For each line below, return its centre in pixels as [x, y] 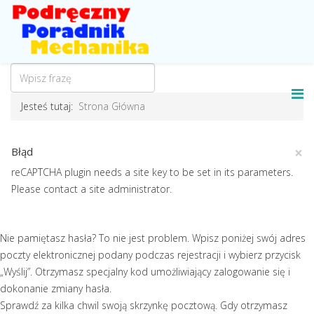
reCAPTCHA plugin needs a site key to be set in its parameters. [152, 172]
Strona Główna [112, 106]
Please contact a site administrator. [91, 189]
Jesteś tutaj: [50, 106]
